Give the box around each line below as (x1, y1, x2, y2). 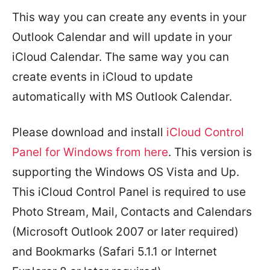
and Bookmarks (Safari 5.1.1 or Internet (12, 245, 217, 259)
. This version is (168, 145, 252, 159)
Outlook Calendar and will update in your (12, 30, 232, 44)
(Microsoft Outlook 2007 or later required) (12, 225, 239, 239)
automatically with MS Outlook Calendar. (12, 90, 232, 104)
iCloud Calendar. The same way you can (12, 50, 229, 64)
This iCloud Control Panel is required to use (12, 185, 246, 199)
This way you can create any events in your (12, 10, 246, 24)
